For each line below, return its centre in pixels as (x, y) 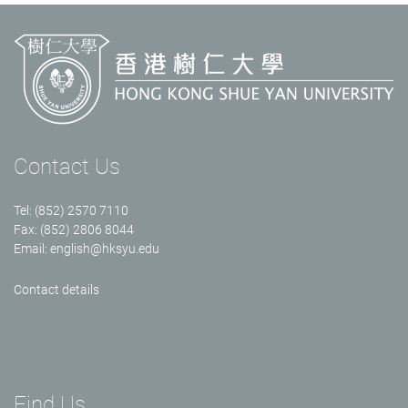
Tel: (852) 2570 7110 (71, 211)
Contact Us (67, 167)
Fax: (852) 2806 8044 (74, 230)
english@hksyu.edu (105, 249)
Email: (32, 249)
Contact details (56, 290)
